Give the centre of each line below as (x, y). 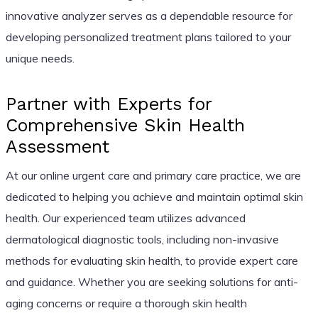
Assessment (57, 146)
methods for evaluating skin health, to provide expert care (152, 260)
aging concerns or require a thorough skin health (126, 303)
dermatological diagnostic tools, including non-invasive (142, 239)
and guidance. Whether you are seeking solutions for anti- (152, 281)
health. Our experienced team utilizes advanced (125, 218)
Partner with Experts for (108, 104)
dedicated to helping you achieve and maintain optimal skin (154, 196)
